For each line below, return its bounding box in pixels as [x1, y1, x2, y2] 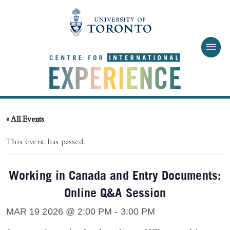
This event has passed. [6, 138, 86, 147]
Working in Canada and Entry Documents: [9, 170, 221, 177]
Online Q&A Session [64, 188, 166, 195]
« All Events [6, 116, 44, 124]
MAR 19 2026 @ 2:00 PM [6, 206, 112, 217]
